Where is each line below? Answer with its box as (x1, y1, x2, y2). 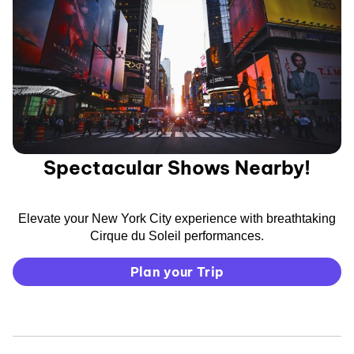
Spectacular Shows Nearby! (43, 155, 311, 179)
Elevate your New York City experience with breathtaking (18, 211, 336, 225)
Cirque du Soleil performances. (90, 228, 264, 243)
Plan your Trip (130, 263, 224, 280)
